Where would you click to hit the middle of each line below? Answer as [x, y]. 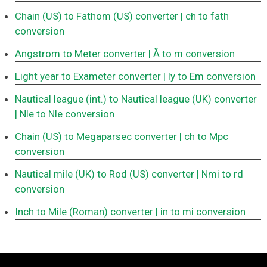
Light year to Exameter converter [88, 77]
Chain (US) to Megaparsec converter [96, 137]
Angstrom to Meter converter [80, 54]
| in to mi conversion [201, 212]
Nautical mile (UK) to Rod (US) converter [105, 174]
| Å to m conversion [192, 54]
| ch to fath [205, 16]
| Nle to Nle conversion [65, 114]
